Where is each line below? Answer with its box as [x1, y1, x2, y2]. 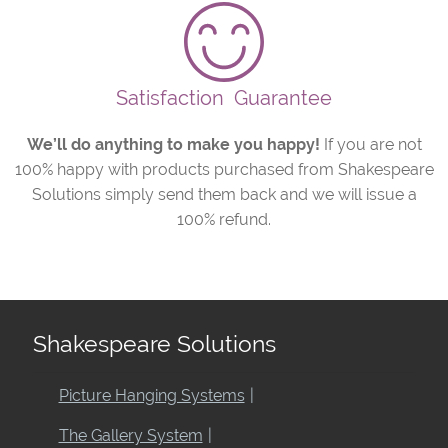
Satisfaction [116, 86, 224, 111]
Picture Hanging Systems [58, 385, 245, 405]
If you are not [323, 135, 422, 155]
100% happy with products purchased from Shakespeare [14, 160, 434, 180]
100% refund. [177, 210, 271, 230]
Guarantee [234, 86, 332, 111]
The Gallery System [58, 425, 203, 445]
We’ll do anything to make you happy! [26, 135, 324, 155]
